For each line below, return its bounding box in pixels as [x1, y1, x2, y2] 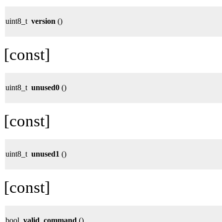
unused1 [31, 149, 59, 158]
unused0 [31, 83, 59, 92]
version [31, 16, 55, 25]
